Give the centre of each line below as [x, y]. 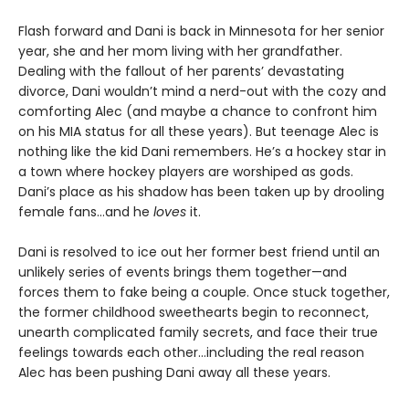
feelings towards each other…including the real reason [191, 353]
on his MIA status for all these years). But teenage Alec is [199, 132]
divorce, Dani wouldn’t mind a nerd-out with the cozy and [202, 92]
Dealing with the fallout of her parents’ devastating [181, 72]
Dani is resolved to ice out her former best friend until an [199, 252]
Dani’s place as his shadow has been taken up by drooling [201, 192]
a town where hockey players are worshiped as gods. [186, 172]
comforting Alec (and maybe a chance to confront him [198, 112]
